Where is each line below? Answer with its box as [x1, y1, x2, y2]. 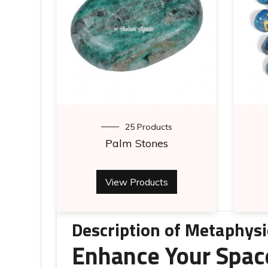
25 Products [124, 121, 172, 132]
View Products [105, 176, 168, 188]
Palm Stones [105, 136, 168, 150]
